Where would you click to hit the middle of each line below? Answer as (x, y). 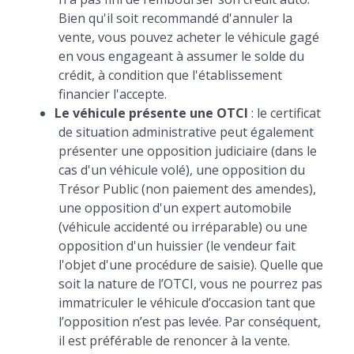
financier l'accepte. (112, 94)
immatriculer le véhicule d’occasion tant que (186, 303)
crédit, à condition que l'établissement (170, 75)
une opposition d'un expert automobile (175, 208)
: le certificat (284, 113)
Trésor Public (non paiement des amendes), (187, 189)
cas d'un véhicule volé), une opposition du (181, 170)
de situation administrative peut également (186, 132)
